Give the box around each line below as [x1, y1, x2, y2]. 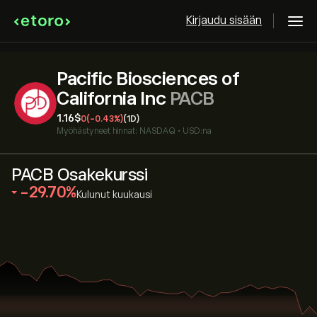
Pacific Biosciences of [57, 69, 239, 89]
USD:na [183, 126, 212, 136]
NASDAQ [139, 126, 175, 136]
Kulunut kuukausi [76, 189, 152, 200]
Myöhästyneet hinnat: [57, 126, 137, 136]
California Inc [57, 88, 170, 109]
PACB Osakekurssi [11, 165, 147, 184]
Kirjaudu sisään [186, 14, 262, 27]
